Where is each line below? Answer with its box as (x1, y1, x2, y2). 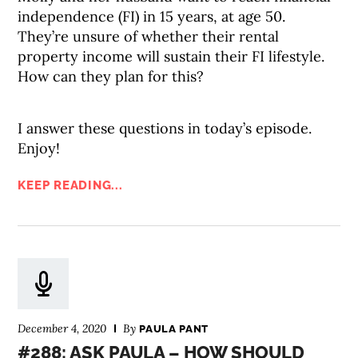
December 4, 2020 (18, 321, 107, 336)
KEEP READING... (18, 178, 123, 193)
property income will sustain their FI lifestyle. (18, 47, 325, 66)
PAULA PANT (139, 323, 209, 335)
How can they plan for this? (18, 67, 205, 86)
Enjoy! (18, 139, 61, 157)
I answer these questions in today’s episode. (18, 119, 312, 137)
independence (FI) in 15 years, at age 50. (18, 7, 286, 26)
